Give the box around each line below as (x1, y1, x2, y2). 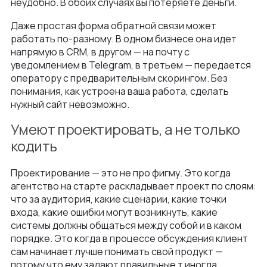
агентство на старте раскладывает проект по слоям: (11, 179, 256, 193)
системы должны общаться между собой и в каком (11, 219, 241, 232)
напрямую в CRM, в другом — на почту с (11, 45, 190, 59)
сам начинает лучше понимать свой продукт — (11, 245, 223, 259)
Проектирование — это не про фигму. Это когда (11, 166, 231, 180)
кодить (11, 136, 57, 156)
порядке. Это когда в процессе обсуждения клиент (11, 232, 248, 246)
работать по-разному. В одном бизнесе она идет (11, 32, 237, 46)
